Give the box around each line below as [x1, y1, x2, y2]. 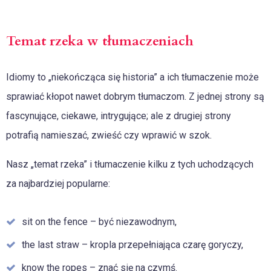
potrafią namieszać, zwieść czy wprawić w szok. [6, 129, 212, 141]
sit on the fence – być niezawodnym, [22, 216, 177, 227]
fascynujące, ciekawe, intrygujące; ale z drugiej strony [6, 110, 231, 122]
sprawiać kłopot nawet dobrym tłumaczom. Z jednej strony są [6, 91, 264, 102]
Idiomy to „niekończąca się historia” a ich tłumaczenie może [6, 71, 259, 83]
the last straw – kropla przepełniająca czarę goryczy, [22, 239, 243, 250]
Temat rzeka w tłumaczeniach [6, 32, 194, 50]
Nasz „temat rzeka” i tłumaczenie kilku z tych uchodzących [6, 158, 253, 170]
